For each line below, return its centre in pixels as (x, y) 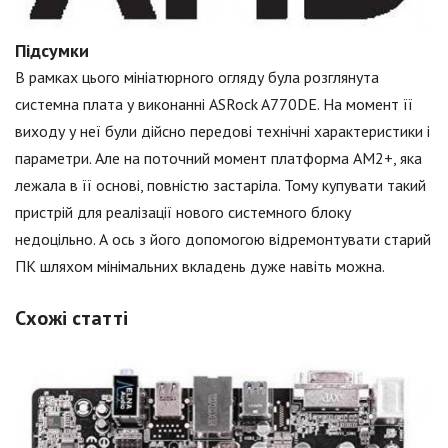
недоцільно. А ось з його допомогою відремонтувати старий (223, 238)
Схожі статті (71, 317)
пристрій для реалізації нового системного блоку (183, 211)
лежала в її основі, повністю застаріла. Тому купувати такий (220, 184)
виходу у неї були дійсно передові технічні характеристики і (222, 130)
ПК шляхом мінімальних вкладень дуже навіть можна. (200, 265)
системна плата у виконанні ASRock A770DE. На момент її (214, 103)
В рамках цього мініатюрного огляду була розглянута (197, 76)
